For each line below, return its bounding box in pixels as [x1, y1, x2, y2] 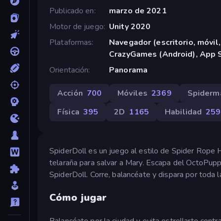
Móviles [117, 87, 148, 99]
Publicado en [49, 5, 94, 16]
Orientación [49, 64, 89, 75]
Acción [57, 87, 83, 99]
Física [57, 106, 79, 117]
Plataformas [49, 37, 92, 48]
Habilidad [165, 106, 202, 117]
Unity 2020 [109, 21, 151, 32]
